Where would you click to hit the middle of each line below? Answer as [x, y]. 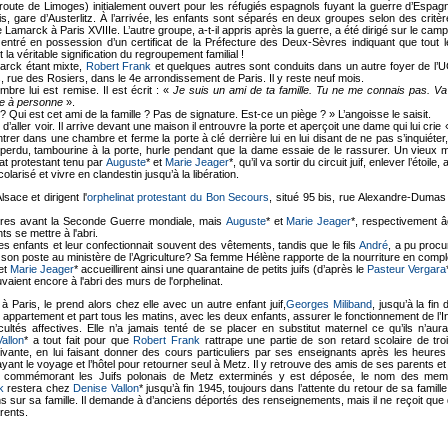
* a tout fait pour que [78, 339]
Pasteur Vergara [406, 268]
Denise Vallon [106, 387]
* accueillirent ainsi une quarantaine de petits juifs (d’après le [220, 268]
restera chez [38, 387]
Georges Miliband [328, 303]
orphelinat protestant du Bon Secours [178, 196]
